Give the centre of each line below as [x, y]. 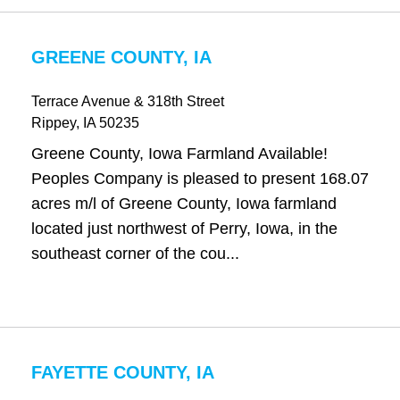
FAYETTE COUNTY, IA [122, 372]
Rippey [53, 123]
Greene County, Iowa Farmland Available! [179, 154]
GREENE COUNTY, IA [121, 57]
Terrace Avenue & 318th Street [127, 101]
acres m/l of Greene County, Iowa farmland [183, 204]
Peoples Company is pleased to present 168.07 [200, 179]
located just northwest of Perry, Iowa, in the [184, 229]
